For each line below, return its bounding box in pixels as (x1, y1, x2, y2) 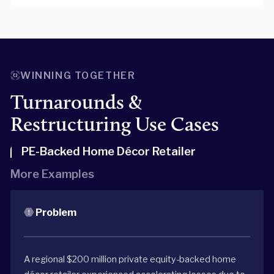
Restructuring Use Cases (10, 112, 219, 136)
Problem (34, 206, 77, 219)
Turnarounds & (10, 90, 142, 114)
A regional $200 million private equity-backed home (24, 254, 237, 265)
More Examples (10, 167, 94, 182)
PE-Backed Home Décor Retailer (21, 144, 198, 159)
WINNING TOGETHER (20, 70, 136, 82)
